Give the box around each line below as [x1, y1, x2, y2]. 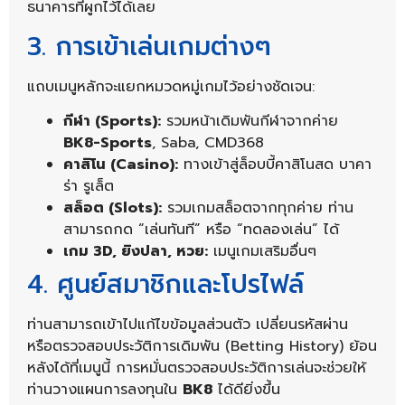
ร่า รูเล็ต [63, 174, 114, 197]
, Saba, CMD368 [152, 131, 264, 154]
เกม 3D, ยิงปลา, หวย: [63, 240, 208, 262]
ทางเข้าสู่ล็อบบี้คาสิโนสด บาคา [178, 153, 372, 175]
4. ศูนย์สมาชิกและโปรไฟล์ [27, 264, 304, 304]
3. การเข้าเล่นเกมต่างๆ [27, 26, 271, 66]
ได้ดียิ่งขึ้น [212, 378, 280, 400]
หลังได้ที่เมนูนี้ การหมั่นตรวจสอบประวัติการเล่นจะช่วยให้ [27, 356, 366, 379]
